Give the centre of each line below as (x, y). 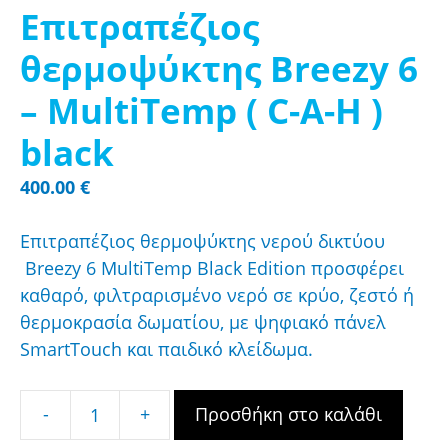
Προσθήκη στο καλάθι (288, 414)
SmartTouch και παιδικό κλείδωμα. (166, 348)
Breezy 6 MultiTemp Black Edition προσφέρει (212, 267)
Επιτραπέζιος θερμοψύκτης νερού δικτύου (202, 240)
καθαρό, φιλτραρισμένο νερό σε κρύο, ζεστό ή (217, 294)
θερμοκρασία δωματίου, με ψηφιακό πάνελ (203, 321)
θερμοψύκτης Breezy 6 (219, 68)
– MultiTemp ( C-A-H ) (201, 110)
